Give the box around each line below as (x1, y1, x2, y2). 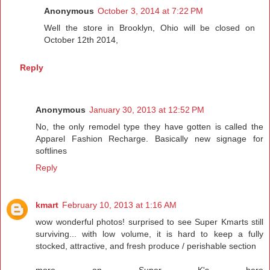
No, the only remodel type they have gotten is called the (36, 121, 263, 131)
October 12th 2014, (44, 35, 119, 45)
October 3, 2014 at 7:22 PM (98, 6, 204, 16)
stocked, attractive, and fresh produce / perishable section (36, 240, 256, 251)
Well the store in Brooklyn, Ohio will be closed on (44, 23, 255, 33)
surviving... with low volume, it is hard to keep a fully (36, 228, 263, 239)
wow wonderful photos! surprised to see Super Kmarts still (36, 216, 263, 227)
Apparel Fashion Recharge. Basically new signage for (36, 133, 263, 143)
